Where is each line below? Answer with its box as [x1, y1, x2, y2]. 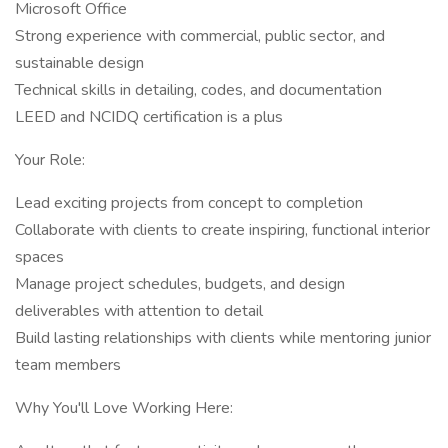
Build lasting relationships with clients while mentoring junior [15, 327, 431, 349]
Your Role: [15, 149, 85, 171]
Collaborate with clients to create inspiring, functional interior [15, 219, 430, 241]
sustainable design [15, 52, 144, 74]
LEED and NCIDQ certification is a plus [15, 106, 283, 128]
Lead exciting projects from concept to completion [15, 192, 363, 214]
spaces [15, 246, 64, 268]
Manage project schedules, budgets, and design [15, 273, 345, 295]
